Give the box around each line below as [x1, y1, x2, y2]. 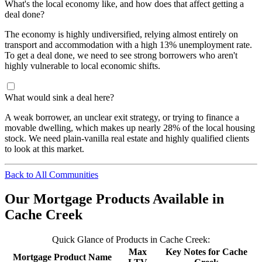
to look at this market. [5, 143, 84, 154]
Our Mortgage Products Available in [5, 191, 224, 207]
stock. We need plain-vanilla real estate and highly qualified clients [5, 133, 249, 143]
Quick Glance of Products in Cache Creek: [52, 235, 210, 245]
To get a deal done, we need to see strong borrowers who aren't [5, 50, 237, 60]
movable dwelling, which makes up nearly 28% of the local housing [5, 122, 255, 133]
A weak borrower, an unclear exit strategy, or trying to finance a [5, 112, 239, 122]
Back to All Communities [5, 169, 98, 180]
